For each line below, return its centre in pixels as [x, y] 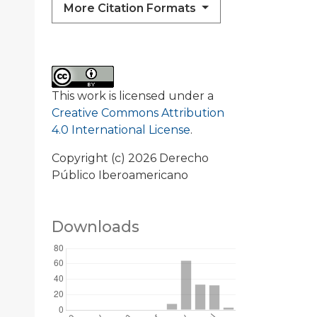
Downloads [96, 227]
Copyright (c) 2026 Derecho [130, 158]
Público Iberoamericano [120, 175]
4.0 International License [121, 130]
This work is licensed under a [133, 96]
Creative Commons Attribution [138, 113]
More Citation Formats [131, 8]
